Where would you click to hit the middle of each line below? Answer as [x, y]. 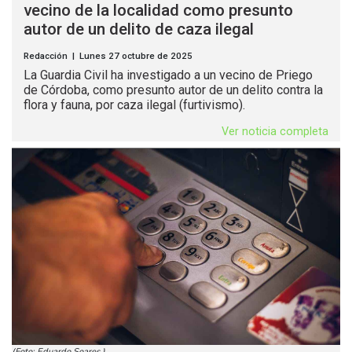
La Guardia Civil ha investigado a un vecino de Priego [168, 75]
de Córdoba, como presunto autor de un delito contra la [173, 90]
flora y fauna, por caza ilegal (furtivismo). [136, 104]
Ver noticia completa [275, 131]
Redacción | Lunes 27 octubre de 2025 [108, 55]
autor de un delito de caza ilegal [141, 29]
